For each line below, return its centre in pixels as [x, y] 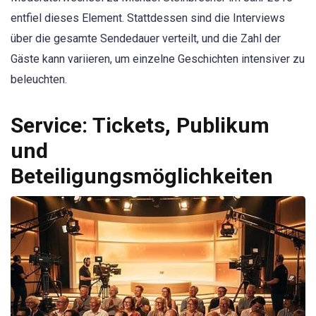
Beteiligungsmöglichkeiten [142, 176]
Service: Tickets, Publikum [140, 126]
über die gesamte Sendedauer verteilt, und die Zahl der [146, 39]
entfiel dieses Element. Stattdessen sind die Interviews [148, 18]
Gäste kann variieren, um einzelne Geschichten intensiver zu [158, 59]
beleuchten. [39, 80]
